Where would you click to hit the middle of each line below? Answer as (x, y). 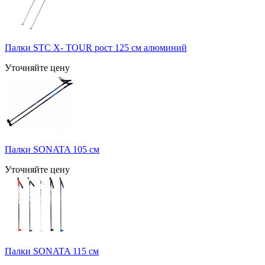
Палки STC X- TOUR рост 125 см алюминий (96, 47)
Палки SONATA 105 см (52, 149)
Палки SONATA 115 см (52, 251)
